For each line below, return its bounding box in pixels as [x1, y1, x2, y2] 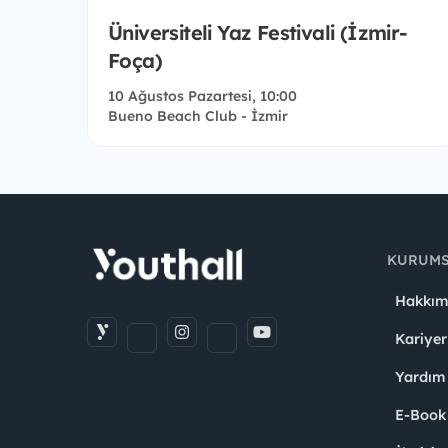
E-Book [395, 406, 446, 425]
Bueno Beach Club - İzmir [108, 107, 288, 126]
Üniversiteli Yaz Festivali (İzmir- [108, 20, 408, 46]
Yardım [395, 368, 445, 387]
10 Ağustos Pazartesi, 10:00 [108, 87, 297, 106]
